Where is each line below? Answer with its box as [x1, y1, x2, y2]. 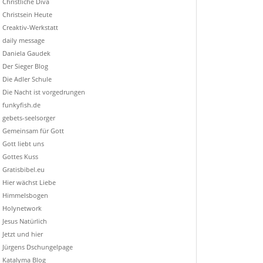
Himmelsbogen [2, 191, 48, 200]
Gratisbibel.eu [2, 165, 45, 174]
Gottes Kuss [2, 152, 38, 161]
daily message [2, 36, 45, 45]
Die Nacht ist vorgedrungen [2, 87, 85, 97]
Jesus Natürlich [2, 217, 47, 226]
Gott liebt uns [2, 139, 44, 149]
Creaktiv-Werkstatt [2, 23, 58, 32]
